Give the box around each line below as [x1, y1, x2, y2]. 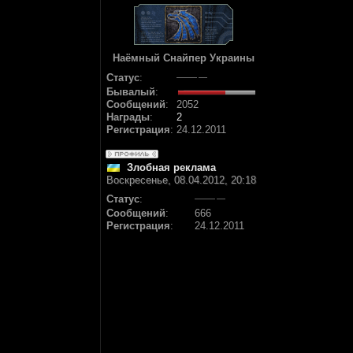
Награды [106, 111, 150, 123]
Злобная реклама [127, 162, 216, 173]
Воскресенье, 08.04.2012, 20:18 [106, 174, 256, 186]
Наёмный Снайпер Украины [113, 52, 255, 64]
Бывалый [106, 86, 155, 98]
